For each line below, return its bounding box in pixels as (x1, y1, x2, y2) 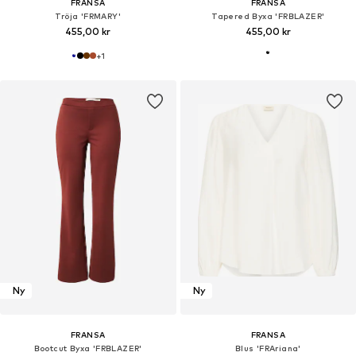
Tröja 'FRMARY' (55, 10, 122, 21)
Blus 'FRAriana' (234, 342, 301, 353)
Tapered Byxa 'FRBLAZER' (211, 10, 325, 21)
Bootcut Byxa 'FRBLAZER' (33, 342, 142, 353)
